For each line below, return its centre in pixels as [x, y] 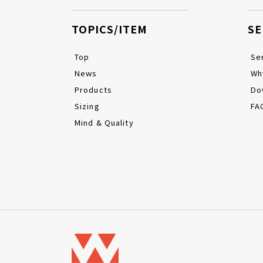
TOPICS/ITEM [110, 29]
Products [93, 90]
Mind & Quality [104, 122]
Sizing [87, 106]
